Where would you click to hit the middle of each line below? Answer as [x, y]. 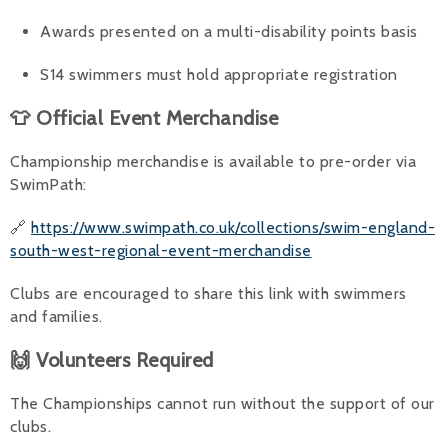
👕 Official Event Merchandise [144, 117]
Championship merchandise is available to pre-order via [213, 161]
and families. [56, 316]
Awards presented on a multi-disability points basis [229, 31]
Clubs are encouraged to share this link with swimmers [208, 293]
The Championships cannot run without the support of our [222, 403]
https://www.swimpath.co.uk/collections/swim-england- [233, 227]
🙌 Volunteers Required [112, 359]
